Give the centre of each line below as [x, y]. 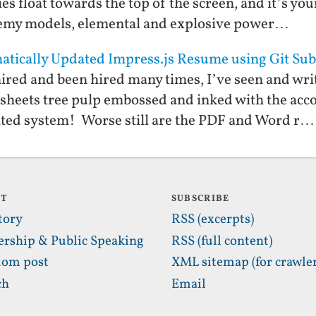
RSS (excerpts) [212, 219]
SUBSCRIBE [200, 199]
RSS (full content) [221, 241]
